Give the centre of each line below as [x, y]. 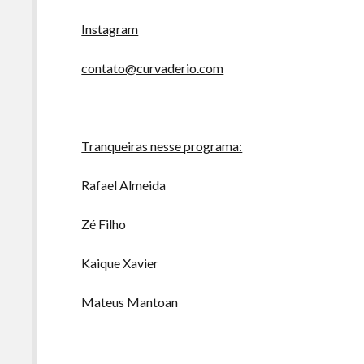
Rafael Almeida [124, 185]
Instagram [110, 29]
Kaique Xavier [120, 263]
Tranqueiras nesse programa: [162, 146]
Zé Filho [104, 224]
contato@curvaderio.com [153, 68]
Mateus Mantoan [130, 302]
